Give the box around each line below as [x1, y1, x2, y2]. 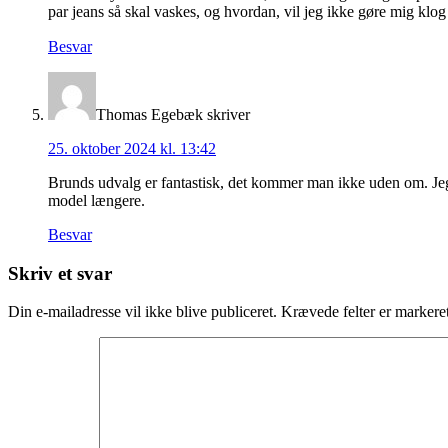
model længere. [48, 191, 145, 209]
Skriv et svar [8, 262, 112, 284]
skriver [207, 105, 250, 123]
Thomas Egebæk [96, 105, 203, 123]
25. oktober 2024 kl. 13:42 [48, 139, 216, 157]
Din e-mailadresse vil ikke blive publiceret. [8, 303, 277, 321]
